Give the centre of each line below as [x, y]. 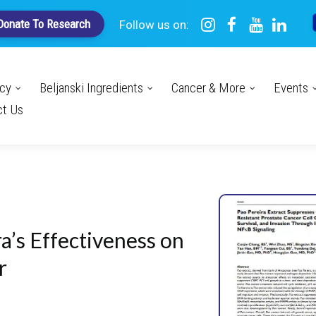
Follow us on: [155, 24]
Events [291, 88]
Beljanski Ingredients [91, 88]
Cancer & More [208, 88]
